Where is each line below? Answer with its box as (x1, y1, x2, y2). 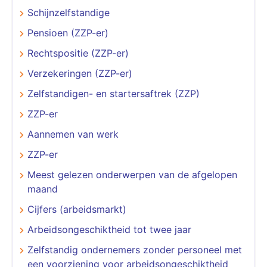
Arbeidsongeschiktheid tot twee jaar (27, 223, 191, 235)
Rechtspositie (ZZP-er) (27, 46, 129, 59)
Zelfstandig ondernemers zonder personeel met (27, 243, 242, 256)
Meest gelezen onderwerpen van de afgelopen (27, 168, 237, 181)
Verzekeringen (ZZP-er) (27, 67, 132, 79)
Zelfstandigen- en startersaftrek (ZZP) (27, 87, 200, 100)
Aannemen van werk (27, 128, 119, 140)
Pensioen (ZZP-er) (27, 26, 108, 39)
